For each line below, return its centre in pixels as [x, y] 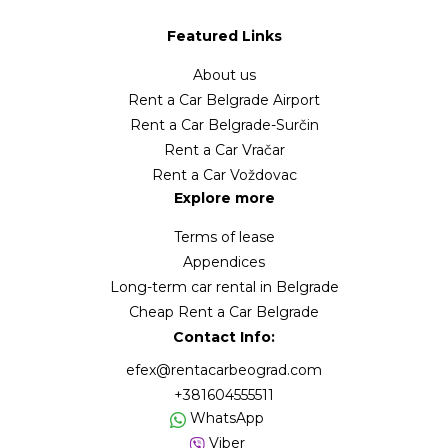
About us [224, 75]
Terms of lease [224, 237]
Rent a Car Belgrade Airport [224, 100]
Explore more [224, 198]
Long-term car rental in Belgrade [224, 287]
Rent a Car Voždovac [224, 175]
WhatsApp [224, 418]
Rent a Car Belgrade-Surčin [224, 125]
